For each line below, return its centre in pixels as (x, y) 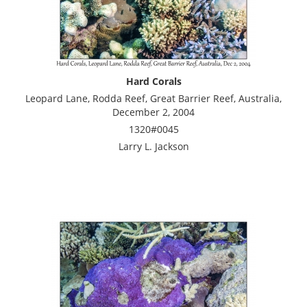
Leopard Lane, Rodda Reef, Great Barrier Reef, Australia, (153, 98)
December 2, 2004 (153, 112)
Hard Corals (153, 81)
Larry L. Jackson (153, 146)
